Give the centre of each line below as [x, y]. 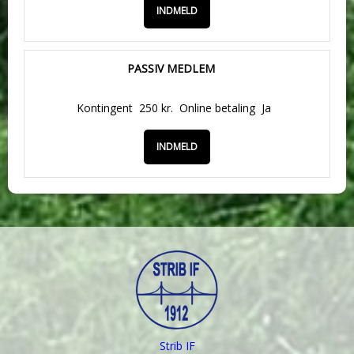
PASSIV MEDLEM [171, 68]
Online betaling [217, 108]
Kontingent [105, 108]
